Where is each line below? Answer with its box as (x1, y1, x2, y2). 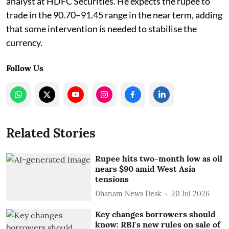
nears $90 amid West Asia (95, 163, 196, 174)
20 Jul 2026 (171, 189, 210, 198)
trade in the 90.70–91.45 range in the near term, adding (6, 9, 222, 20)
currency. (6, 36, 42, 48)
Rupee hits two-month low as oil (95, 153, 223, 164)
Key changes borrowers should (95, 209, 216, 220)
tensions (95, 173, 129, 184)
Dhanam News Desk (95, 189, 162, 198)
